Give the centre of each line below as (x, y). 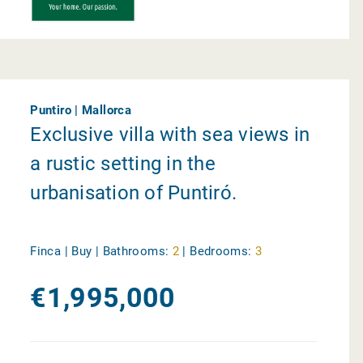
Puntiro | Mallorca (81, 110)
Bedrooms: (221, 252)
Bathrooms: (136, 252)
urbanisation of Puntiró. (134, 193)
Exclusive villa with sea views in (170, 135)
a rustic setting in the (123, 164)
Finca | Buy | (66, 252)
